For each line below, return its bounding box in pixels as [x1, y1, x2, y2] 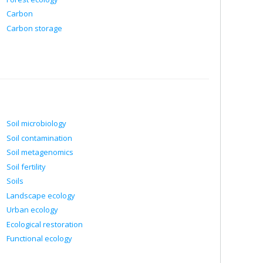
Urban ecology [6, 204, 58, 215]
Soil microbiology [6, 118, 66, 129]
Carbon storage [6, 22, 62, 33]
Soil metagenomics [6, 147, 73, 157]
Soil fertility [6, 161, 46, 172]
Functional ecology [6, 233, 72, 244]
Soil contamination [6, 132, 72, 143]
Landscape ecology [6, 190, 75, 201]
